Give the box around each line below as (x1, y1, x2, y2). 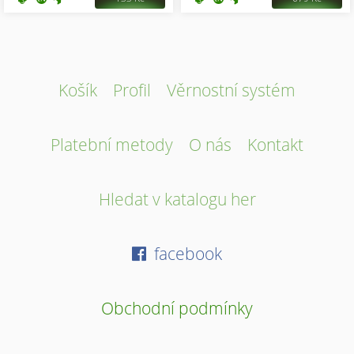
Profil (113, 77, 151, 101)
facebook (150, 241, 222, 265)
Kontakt (247, 132, 303, 156)
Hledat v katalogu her (98, 186, 256, 210)
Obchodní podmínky (101, 296, 253, 319)
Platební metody (51, 132, 173, 156)
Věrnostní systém (167, 77, 296, 101)
